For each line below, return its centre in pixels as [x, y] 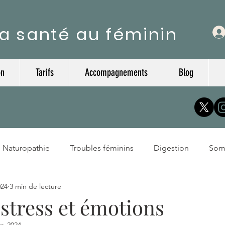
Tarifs [44, 72]
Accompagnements [116, 72]
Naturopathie [26, 148]
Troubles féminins [102, 148]
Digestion [171, 148]
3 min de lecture [35, 187]
